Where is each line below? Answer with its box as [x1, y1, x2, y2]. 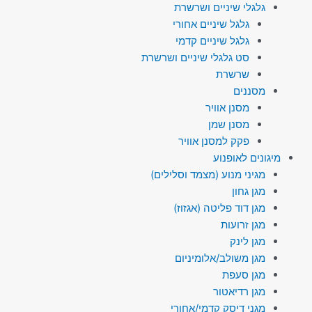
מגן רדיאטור [212, 284, 265, 298]
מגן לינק [229, 234, 265, 248]
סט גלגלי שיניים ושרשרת [141, 50, 249, 64]
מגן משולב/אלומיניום [174, 251, 265, 265]
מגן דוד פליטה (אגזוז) [173, 201, 265, 214]
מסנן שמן [208, 117, 249, 131]
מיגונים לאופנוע [213, 150, 281, 164]
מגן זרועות [220, 217, 265, 231]
